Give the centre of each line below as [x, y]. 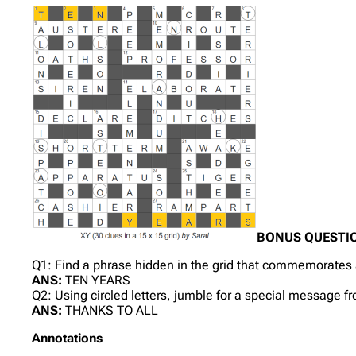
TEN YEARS [98, 280]
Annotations [68, 338]
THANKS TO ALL [112, 310]
